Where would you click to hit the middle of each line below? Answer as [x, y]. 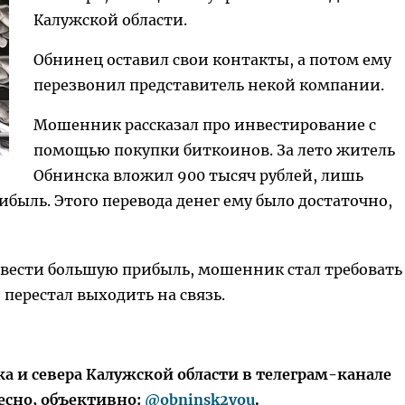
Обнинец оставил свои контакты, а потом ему [212, 60]
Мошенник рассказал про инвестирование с [205, 125]
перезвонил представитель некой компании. [209, 85]
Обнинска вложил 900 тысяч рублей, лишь [198, 175]
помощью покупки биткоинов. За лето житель [214, 150]
